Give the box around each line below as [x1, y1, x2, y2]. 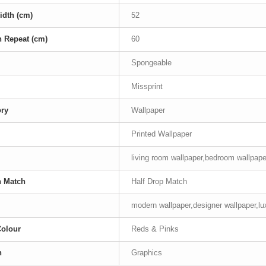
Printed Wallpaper [131, 129, 192, 138]
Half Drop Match [131, 177, 187, 186]
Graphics [131, 248, 162, 257]
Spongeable [131, 58, 172, 67]
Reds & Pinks [131, 224, 179, 233]
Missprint [131, 82, 163, 91]
